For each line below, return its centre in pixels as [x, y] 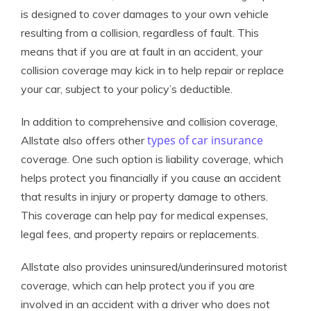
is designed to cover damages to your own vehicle [145, 14]
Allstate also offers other [84, 140]
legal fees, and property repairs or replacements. [140, 234]
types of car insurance [205, 140]
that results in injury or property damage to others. [144, 196]
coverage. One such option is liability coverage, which [152, 159]
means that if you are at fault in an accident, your [142, 51]
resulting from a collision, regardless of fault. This [140, 33]
